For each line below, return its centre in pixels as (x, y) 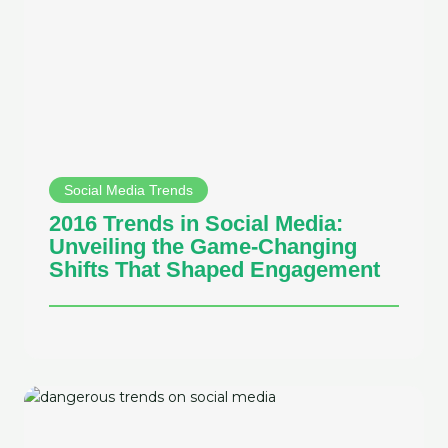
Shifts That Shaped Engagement (214, 270)
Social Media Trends (128, 190)
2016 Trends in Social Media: (196, 224)
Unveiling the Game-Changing (203, 247)
